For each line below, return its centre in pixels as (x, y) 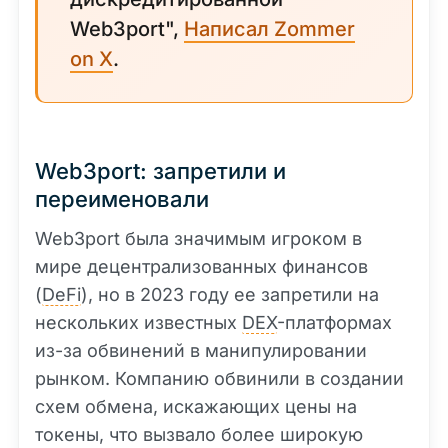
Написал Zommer (269, 29)
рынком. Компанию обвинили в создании (219, 378)
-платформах (334, 322)
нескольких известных (138, 322)
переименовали (122, 199)
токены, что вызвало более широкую (199, 434)
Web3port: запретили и (160, 171)
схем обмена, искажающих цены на (196, 406)
